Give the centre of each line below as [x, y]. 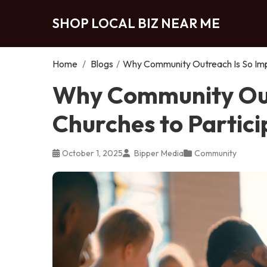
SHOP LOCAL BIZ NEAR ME [136, 23]
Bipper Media [158, 153]
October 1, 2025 [92, 153]
